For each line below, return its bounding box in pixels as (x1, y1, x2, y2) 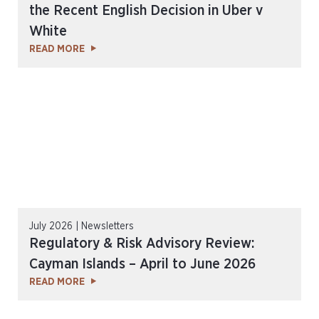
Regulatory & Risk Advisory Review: (29, 236, 255, 251)
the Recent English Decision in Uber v (29, 4, 263, 18)
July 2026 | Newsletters (29, 221, 134, 231)
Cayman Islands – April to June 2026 (29, 257, 256, 271)
